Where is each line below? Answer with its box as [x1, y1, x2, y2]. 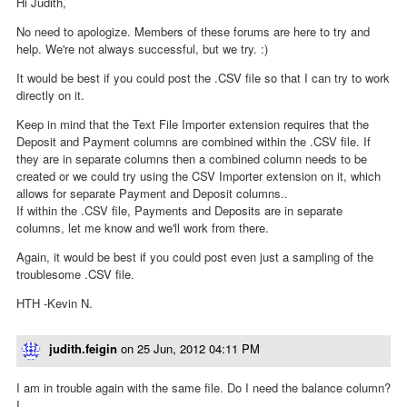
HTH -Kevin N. [16, 294, 93, 313]
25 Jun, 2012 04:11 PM [137, 340, 260, 358]
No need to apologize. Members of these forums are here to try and [16, 23, 370, 41]
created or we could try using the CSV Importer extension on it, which [16, 167, 381, 185]
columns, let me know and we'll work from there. [16, 219, 269, 237]
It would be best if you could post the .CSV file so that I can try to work [16, 69, 390, 87]
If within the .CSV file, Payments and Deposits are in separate [16, 202, 342, 220]
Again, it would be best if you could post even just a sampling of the [16, 248, 373, 266]
